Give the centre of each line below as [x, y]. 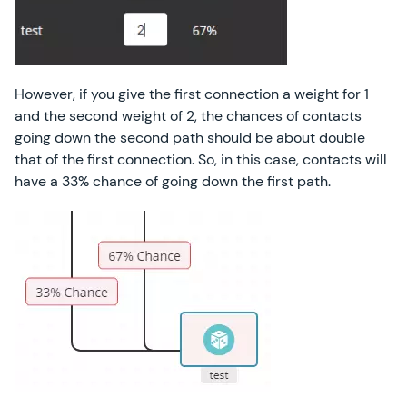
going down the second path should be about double [190, 138]
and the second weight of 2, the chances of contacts [188, 116]
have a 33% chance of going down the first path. [173, 181]
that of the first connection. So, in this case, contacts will [201, 159]
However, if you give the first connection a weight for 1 [192, 94]
